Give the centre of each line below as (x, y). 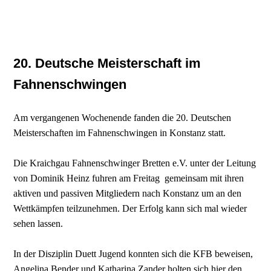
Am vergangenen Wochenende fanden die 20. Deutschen (122, 117)
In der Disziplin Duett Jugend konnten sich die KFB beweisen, (133, 253)
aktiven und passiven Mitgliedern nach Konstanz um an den (128, 193)
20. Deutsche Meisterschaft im (107, 63)
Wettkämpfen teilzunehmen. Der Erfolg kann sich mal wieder (130, 208)
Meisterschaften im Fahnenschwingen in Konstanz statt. (120, 132)
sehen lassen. (38, 223)
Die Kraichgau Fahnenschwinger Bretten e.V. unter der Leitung (135, 163)
